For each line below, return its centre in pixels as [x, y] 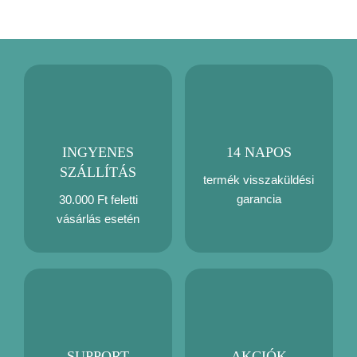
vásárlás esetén [98, 218]
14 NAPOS [259, 152]
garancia [259, 198]
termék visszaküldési [259, 179]
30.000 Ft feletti [98, 199]
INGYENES [98, 152]
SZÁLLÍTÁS [98, 172]
